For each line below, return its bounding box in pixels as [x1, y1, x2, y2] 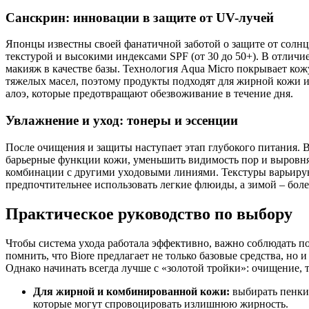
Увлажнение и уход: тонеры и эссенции [6, 113, 238, 128]
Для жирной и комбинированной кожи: [33, 285, 230, 297]
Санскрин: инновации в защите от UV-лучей [6, 10, 274, 25]
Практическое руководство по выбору [6, 204, 292, 223]
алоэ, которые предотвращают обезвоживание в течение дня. [6, 88, 293, 100]
